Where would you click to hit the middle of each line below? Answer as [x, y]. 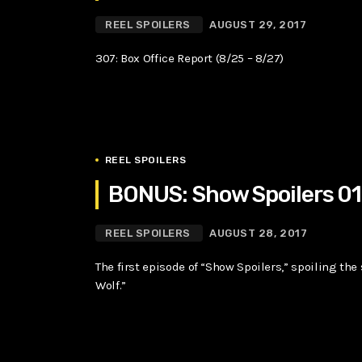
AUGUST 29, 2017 [258, 25]
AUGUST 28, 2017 [259, 233]
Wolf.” [111, 285]
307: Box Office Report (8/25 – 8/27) [190, 59]
